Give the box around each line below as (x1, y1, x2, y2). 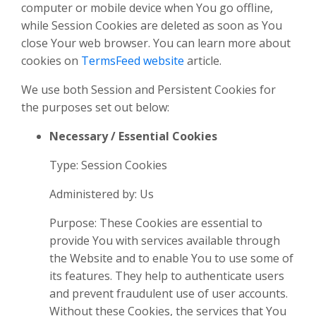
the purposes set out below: (21, 99, 169, 116)
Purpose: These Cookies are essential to (49, 215, 262, 231)
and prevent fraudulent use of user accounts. (49, 286, 288, 302)
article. (187, 53, 221, 69)
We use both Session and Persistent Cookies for (21, 82, 276, 98)
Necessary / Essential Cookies (49, 128, 217, 145)
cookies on (21, 53, 78, 69)
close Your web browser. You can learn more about (21, 35, 291, 51)
